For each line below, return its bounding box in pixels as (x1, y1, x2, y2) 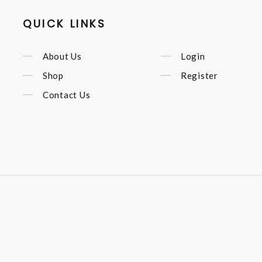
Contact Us (42, 89, 91, 101)
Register (180, 70, 218, 81)
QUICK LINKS (22, 16, 106, 32)
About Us (42, 50, 82, 61)
